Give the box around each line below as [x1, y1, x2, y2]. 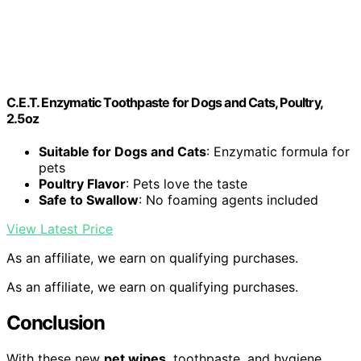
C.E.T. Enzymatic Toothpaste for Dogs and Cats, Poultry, [6, 93, 323, 110]
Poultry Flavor [39, 176, 126, 193]
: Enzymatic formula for [206, 143, 350, 160]
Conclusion [6, 310, 105, 334]
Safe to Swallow [39, 192, 139, 209]
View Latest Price [6, 221, 113, 238]
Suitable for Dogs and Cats [39, 143, 206, 160]
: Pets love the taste [126, 176, 247, 193]
